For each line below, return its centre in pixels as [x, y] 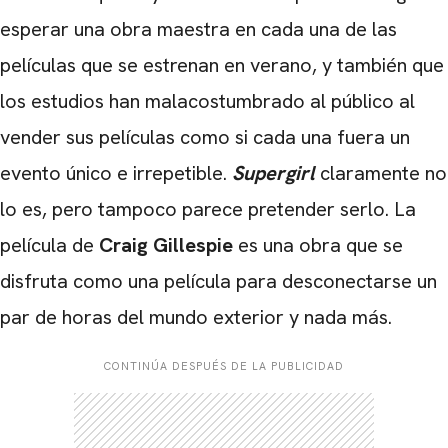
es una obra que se [318, 244]
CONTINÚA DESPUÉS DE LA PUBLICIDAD [224, 365]
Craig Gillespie [166, 244]
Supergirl [273, 172]
